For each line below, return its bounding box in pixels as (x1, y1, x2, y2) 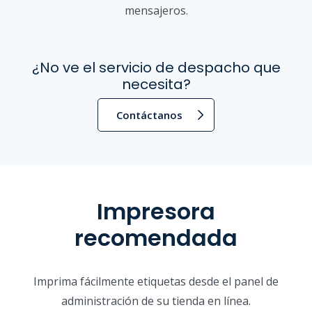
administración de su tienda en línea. (61, 293, 251, 309)
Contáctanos (116, 107, 183, 122)
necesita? (121, 74, 191, 94)
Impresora (97, 195, 215, 227)
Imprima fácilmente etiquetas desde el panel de (33, 274, 279, 290)
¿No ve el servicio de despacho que (31, 57, 281, 77)
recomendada (75, 221, 237, 253)
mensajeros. (124, 2, 188, 18)
